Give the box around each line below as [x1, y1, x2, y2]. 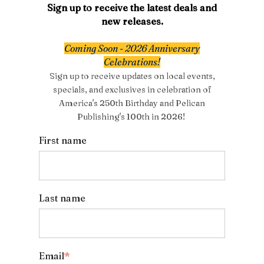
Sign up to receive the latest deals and [47, 1, 217, 14]
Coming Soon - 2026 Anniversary [64, 42, 200, 54]
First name [39, 134, 87, 146]
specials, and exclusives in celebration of [52, 84, 212, 95]
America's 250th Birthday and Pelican [59, 97, 205, 108]
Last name [39, 192, 85, 204]
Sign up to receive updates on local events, [49, 70, 215, 81]
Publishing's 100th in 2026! [77, 111, 187, 122]
